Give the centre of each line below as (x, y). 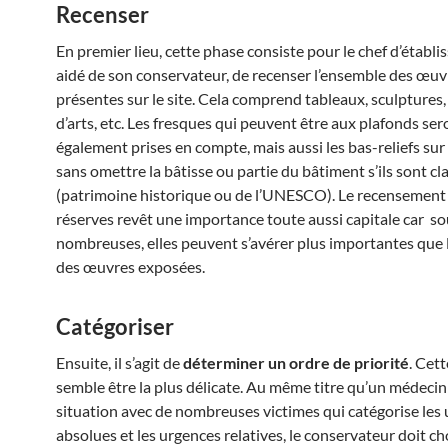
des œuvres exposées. (130, 266)
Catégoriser (115, 326)
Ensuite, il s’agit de (119, 362)
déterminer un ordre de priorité (296, 362)
